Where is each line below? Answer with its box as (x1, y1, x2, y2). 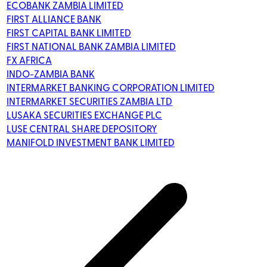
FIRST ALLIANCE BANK (7, 14, 101, 24)
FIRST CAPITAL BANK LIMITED (7, 28, 131, 38)
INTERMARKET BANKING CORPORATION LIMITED (7, 83, 215, 93)
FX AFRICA (7, 55, 52, 66)
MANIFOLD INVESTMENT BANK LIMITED (7, 138, 175, 148)
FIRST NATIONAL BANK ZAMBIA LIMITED (7, 42, 176, 52)
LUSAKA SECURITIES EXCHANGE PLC (7, 110, 162, 120)
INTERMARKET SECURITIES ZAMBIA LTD (7, 97, 172, 107)
